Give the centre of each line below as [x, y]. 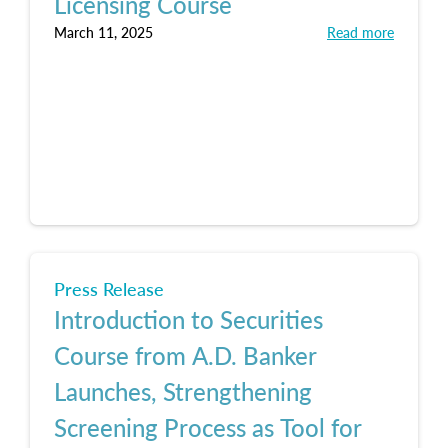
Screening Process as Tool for [208, 427]
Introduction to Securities [188, 319]
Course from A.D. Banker [185, 355]
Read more [360, 32]
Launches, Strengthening [183, 391]
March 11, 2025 [103, 32]
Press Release [109, 288]
